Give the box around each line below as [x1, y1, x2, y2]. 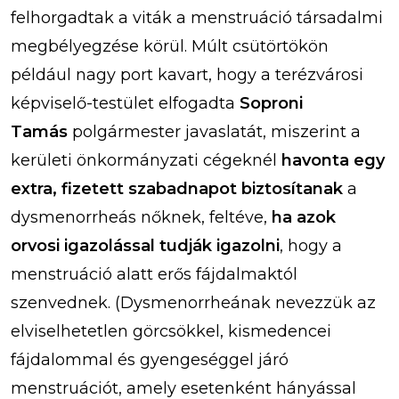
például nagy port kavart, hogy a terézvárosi [11, 65, 363, 85]
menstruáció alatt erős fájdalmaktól [11, 265, 297, 285]
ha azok [272, 208, 336, 228]
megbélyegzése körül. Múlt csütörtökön [11, 37, 329, 57]
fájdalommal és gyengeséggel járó [11, 350, 289, 370]
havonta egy [281, 151, 385, 171]
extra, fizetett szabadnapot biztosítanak [11, 179, 343, 199]
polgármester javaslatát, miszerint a [68, 122, 361, 142]
